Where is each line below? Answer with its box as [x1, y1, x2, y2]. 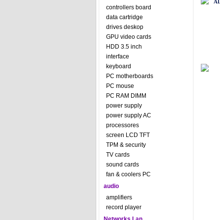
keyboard [106, 63, 131, 70]
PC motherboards [106, 73, 153, 80]
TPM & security [106, 141, 146, 148]
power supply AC [106, 112, 151, 119]
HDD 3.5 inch [106, 43, 142, 50]
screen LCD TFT [106, 132, 150, 138]
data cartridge [106, 14, 143, 21]
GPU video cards [106, 33, 151, 40]
